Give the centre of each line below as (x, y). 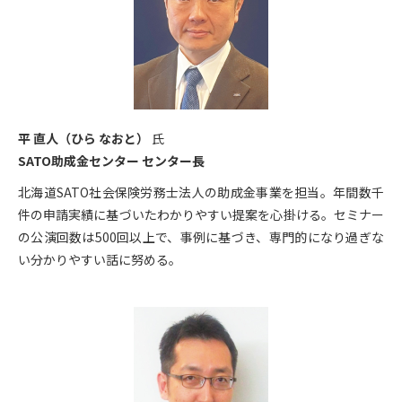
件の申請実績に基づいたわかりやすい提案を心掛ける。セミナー (201, 214)
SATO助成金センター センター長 (111, 160)
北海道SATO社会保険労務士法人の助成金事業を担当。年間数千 (201, 192)
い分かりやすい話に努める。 (100, 259)
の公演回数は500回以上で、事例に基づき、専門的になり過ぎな (201, 236)
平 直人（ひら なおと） (83, 138)
